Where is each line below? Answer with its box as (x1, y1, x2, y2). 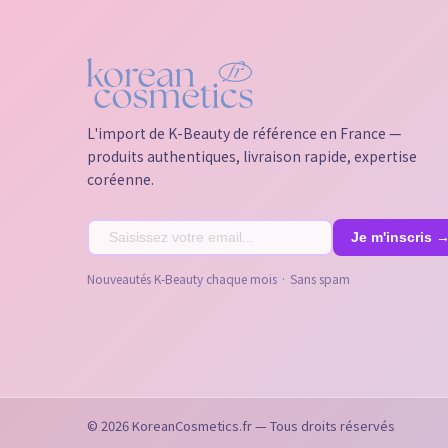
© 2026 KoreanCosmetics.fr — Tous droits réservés (87, 415, 395, 435)
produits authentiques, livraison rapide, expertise (87, 145, 417, 166)
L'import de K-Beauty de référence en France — (87, 122, 402, 143)
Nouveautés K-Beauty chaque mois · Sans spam (87, 269, 350, 287)
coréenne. (87, 168, 154, 189)
